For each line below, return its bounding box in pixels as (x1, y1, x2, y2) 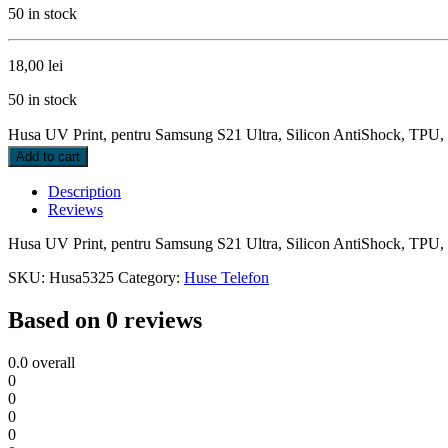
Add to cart (16, 148, 80, 164)
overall (28, 353, 75, 371)
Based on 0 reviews (8, 306, 202, 333)
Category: (118, 268, 184, 286)
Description (48, 182, 121, 200)
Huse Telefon (184, 268, 269, 286)
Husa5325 (49, 268, 114, 286)
